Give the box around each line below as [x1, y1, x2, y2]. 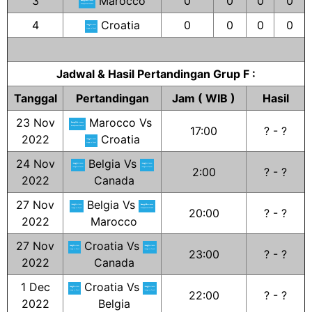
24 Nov [15, 157, 55, 171]
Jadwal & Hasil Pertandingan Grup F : [56, 67, 256, 81]
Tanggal [13, 91, 57, 105]
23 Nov [15, 116, 55, 130]
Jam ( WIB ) [172, 91, 235, 105]
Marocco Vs [86, 116, 155, 130]
